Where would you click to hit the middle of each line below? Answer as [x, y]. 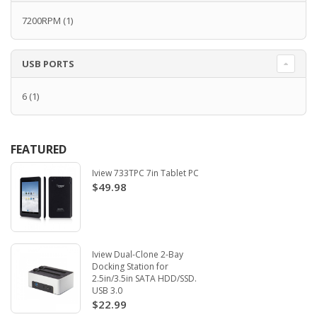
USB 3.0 [107, 291]
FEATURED [39, 150]
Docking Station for [130, 267]
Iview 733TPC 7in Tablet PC [145, 173]
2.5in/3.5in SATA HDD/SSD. [144, 279]
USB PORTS [48, 64]
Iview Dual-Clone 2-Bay [138, 255]
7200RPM [41, 21]
